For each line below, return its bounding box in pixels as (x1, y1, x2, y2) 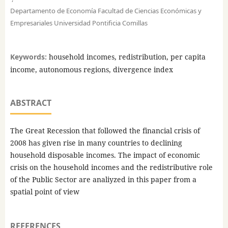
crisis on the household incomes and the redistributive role (10, 162, 213, 173)
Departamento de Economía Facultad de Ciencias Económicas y (10, 6, 202, 15)
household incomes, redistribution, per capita (48, 52, 206, 62)
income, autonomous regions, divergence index (10, 65, 173, 75)
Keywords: (10, 52, 49, 62)
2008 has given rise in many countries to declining (10, 138, 182, 148)
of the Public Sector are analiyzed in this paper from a (10, 175, 196, 185)
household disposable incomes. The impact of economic (10, 150, 200, 160)
